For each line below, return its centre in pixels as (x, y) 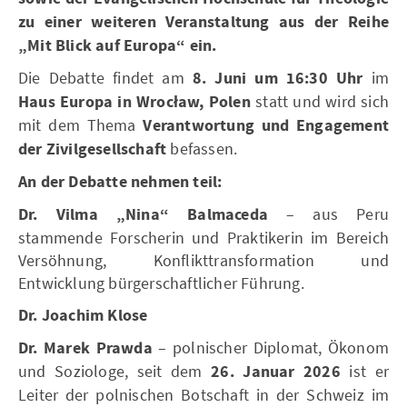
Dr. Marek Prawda (85, 348)
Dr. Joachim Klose (83, 316)
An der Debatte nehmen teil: (120, 182)
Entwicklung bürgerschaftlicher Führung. (164, 283)
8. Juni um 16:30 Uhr (278, 79)
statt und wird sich (319, 101)
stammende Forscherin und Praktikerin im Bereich (203, 238)
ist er (365, 371)
